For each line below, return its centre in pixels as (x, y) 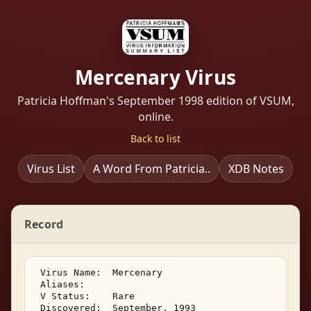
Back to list (155, 138)
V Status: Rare (87, 296)
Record (44, 224)
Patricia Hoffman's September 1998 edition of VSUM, (155, 100)
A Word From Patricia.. (152, 168)
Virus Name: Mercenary (101, 272)
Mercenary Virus (155, 77)
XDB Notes (256, 168)
